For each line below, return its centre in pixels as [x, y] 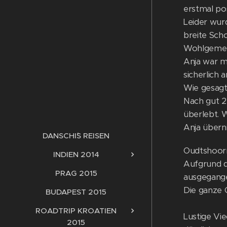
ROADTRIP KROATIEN [76, 210]
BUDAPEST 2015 [76, 192]
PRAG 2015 [76, 173]
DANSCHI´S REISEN [76, 135]
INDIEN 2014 [76, 154]
